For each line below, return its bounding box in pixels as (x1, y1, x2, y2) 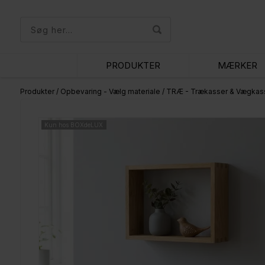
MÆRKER (218, 60, 258, 71)
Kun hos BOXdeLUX (44, 121, 104, 128)
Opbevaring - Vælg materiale (60, 87, 160, 96)
